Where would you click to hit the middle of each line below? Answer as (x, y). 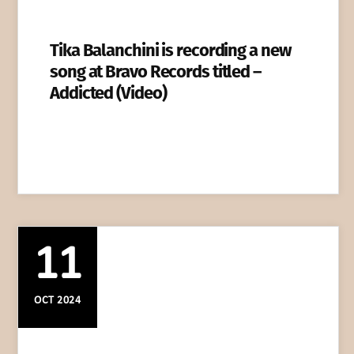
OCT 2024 (58, 301)
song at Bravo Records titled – (155, 72)
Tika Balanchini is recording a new (170, 51)
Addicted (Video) (108, 93)
